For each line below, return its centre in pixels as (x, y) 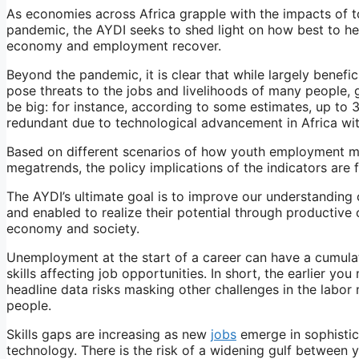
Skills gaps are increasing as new (109, 334)
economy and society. (73, 228)
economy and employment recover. (114, 45)
